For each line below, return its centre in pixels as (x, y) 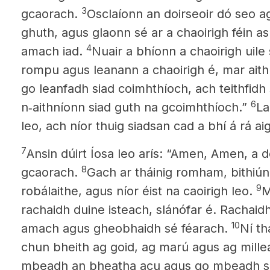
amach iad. (54, 51)
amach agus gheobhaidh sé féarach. (126, 228)
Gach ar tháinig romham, (157, 172)
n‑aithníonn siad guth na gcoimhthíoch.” (136, 107)
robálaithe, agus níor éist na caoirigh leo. (139, 191)
